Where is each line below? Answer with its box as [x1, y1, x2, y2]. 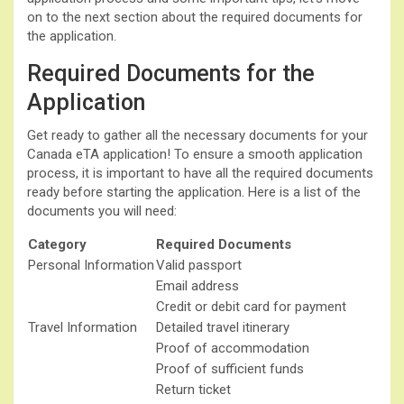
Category [28, 235, 87, 252]
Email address [156, 277, 239, 294]
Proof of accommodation [156, 339, 309, 356]
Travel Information [28, 318, 137, 335]
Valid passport [156, 256, 242, 273]
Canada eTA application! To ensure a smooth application [27, 145, 363, 162]
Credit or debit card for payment [156, 298, 346, 315]
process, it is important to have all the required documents [27, 164, 373, 181]
